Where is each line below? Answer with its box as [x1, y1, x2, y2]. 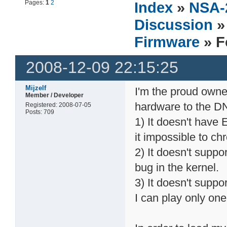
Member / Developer [25, 91, 84, 99]
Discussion [134, 16, 213, 33]
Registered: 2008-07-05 [25, 101, 92, 108]
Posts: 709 [25, 108, 55, 116]
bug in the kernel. [135, 161, 219, 174]
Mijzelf [25, 84, 47, 92]
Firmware [134, 33, 200, 50]
